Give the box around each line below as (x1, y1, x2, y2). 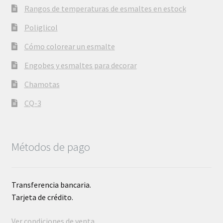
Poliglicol (24, 22, 58, 32)
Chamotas (24, 79, 60, 89)
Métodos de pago (11, 139, 90, 154)
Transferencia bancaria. (11, 180, 91, 190)
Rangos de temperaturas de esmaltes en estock (24, 3, 186, 13)
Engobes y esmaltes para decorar (24, 60, 137, 70)
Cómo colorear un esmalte (24, 41, 115, 51)
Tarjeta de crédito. (11, 192, 73, 203)
